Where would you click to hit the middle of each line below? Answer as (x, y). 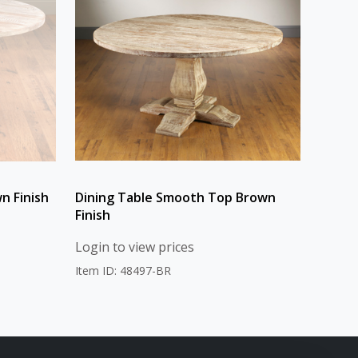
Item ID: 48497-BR (123, 270)
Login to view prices (135, 247)
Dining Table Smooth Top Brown (175, 197)
